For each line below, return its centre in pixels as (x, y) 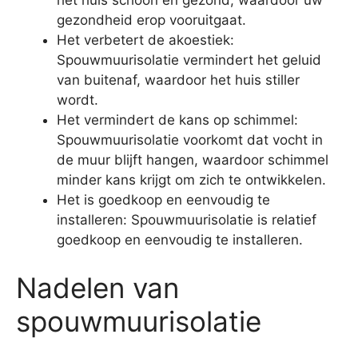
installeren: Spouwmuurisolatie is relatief (187, 220)
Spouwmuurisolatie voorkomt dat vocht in (190, 140)
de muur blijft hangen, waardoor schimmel (193, 160)
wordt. (78, 100)
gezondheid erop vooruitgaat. (151, 20)
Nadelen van (97, 287)
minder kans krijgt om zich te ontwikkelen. (191, 180)
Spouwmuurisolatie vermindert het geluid (189, 60)
